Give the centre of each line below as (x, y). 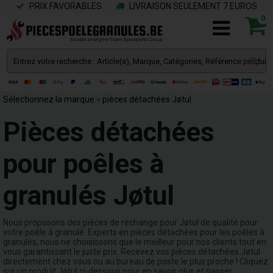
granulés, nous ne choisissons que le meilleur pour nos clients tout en (135, 242)
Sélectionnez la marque (49, 99)
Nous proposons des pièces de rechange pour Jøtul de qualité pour (130, 222)
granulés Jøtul (89, 196)
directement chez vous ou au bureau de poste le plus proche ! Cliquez (136, 261)
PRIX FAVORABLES (65, 6)
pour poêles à (83, 164)
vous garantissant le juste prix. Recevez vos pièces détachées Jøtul (132, 252)
